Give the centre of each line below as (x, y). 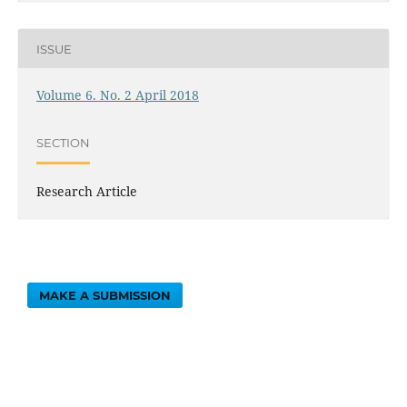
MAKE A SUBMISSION (105, 296)
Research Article (86, 192)
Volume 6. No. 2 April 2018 (117, 95)
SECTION (63, 142)
